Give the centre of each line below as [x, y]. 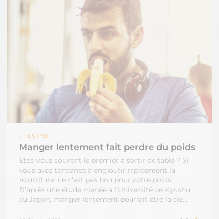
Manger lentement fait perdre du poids [107, 147]
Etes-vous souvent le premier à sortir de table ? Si [104, 160]
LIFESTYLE [36, 136]
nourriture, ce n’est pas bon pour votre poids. [96, 180]
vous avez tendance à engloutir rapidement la [97, 170]
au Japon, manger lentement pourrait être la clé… [103, 199]
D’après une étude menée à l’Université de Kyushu [105, 190]
